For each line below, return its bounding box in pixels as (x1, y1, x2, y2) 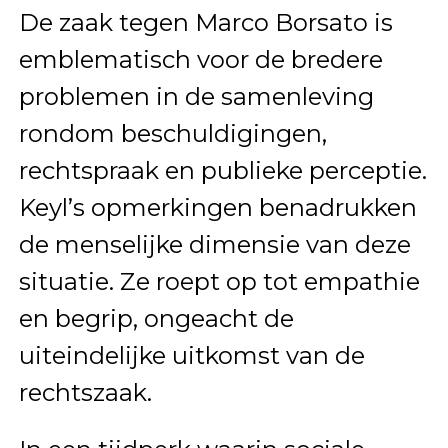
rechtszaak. (18, 378, 152, 408)
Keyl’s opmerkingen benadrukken (18, 193, 417, 223)
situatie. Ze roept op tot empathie (18, 267, 420, 297)
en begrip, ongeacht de (18, 304, 294, 334)
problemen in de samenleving (18, 82, 374, 112)
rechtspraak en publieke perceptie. (18, 156, 427, 186)
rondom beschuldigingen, (18, 119, 327, 149)
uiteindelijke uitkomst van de (18, 341, 365, 371)
